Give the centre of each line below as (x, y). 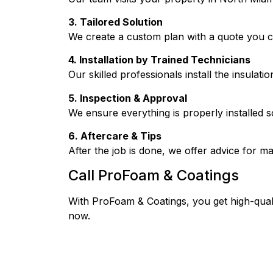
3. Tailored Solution (115, 22)
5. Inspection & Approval (128, 98)
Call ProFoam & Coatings (154, 175)
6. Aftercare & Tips (115, 136)
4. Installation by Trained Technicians (159, 60)
